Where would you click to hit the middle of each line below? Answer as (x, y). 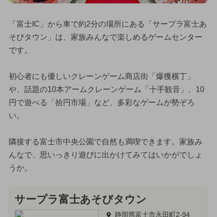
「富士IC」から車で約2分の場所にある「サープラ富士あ (108, 24)
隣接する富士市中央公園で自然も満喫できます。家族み (105, 141)
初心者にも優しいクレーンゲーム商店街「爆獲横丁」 (101, 76)
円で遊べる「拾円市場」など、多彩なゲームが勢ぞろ (101, 102)
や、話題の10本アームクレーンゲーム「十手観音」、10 (106, 89)
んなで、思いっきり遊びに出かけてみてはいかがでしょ (105, 155)
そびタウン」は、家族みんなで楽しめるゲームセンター (105, 37)
